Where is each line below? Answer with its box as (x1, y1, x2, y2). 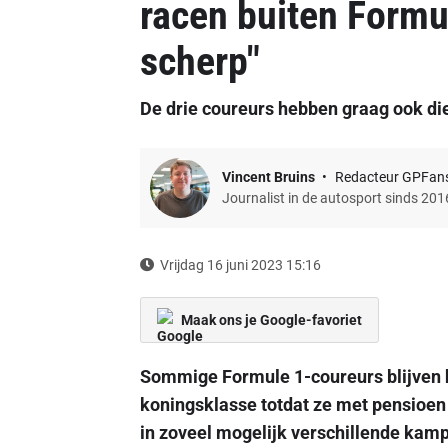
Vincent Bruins (221, 169, 318, 185)
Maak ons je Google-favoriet (180, 312, 362, 328)
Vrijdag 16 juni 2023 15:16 (159, 257, 321, 273)
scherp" (139, 38, 260, 85)
